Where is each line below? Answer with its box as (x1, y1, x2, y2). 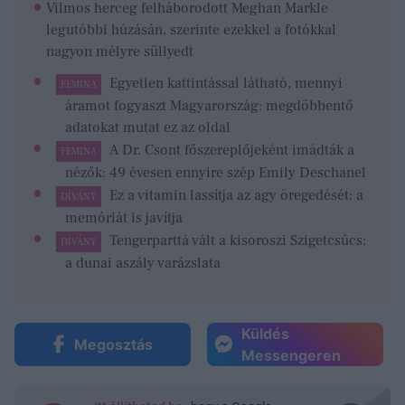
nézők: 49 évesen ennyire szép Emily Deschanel (65, 163, 366, 182)
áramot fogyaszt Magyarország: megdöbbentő (65, 96, 353, 115)
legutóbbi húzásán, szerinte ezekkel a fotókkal (46, 20, 337, 39)
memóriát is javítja (65, 209, 183, 228)
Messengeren (241, 346, 341, 365)
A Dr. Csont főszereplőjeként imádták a (108, 140, 354, 159)
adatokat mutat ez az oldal (65, 118, 231, 137)
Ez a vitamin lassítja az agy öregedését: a (108, 186, 363, 205)
